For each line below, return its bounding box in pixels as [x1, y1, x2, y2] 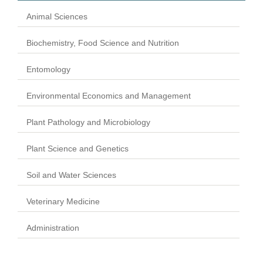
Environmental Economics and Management [26, 90, 191, 100]
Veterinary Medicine [26, 196, 100, 206]
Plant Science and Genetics [26, 143, 129, 153]
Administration [26, 222, 79, 232]
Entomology [26, 64, 70, 74]
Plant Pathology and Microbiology [26, 117, 150, 127]
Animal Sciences [26, 11, 87, 21]
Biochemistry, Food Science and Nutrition [26, 38, 179, 48]
